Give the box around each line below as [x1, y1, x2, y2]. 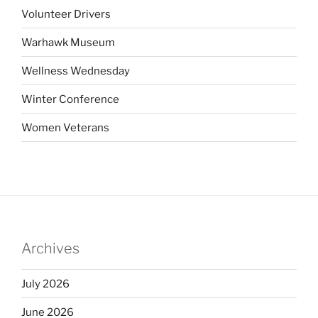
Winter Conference [21, 92, 119, 106]
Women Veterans [21, 121, 109, 134]
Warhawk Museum [21, 35, 115, 49]
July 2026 [21, 277, 70, 290]
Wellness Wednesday [21, 64, 130, 77]
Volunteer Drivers [21, 7, 111, 21]
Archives [21, 240, 79, 258]
